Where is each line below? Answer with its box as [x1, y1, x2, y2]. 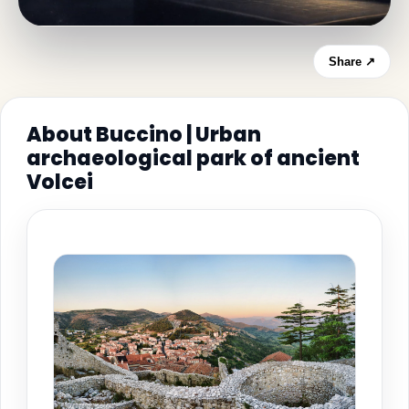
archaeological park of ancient [26, 143, 360, 173]
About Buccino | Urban [26, 120, 261, 149]
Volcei [26, 167, 93, 196]
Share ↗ [329, 54, 375, 68]
